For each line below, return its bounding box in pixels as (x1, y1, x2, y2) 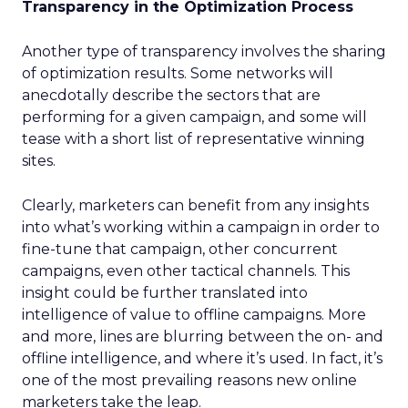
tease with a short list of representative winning (22, 130, 365, 148)
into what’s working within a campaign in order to (22, 219, 380, 236)
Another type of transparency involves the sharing (22, 43, 386, 60)
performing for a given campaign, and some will (22, 108, 367, 126)
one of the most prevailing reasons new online (22, 372, 357, 389)
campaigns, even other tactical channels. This (22, 262, 350, 280)
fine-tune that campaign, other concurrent (22, 240, 338, 258)
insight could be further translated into (22, 284, 308, 301)
